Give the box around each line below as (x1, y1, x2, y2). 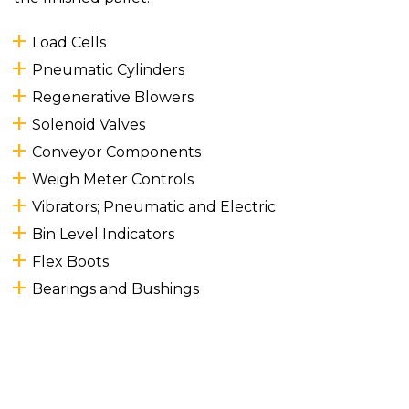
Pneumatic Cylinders (32, 60, 184, 79)
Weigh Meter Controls (32, 170, 194, 188)
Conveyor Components (32, 142, 201, 161)
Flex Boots (32, 252, 109, 270)
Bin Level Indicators (32, 225, 174, 243)
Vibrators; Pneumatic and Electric (32, 197, 276, 215)
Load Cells (32, 33, 106, 51)
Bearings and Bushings (32, 279, 199, 298)
